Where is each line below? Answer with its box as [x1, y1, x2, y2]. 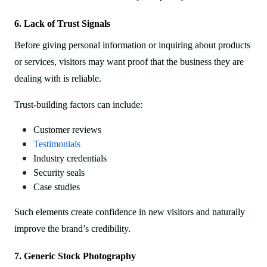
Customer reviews [33, 124, 101, 135]
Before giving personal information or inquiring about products [14, 39, 250, 50]
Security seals [33, 167, 85, 178]
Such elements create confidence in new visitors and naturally [14, 206, 245, 217]
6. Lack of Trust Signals [14, 18, 110, 29]
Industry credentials [33, 153, 107, 163]
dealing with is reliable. [14, 73, 101, 83]
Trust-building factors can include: [14, 99, 142, 110]
